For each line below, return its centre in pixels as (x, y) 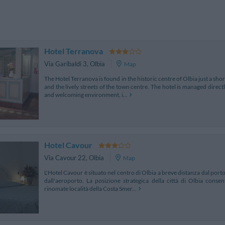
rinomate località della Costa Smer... (90, 188)
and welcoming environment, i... (86, 94)
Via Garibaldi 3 (66, 64)
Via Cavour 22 (65, 158)
